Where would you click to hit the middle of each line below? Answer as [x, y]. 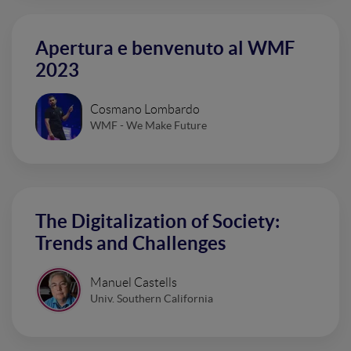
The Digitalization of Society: [157, 221]
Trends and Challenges [130, 243]
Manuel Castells [134, 282]
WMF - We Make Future [148, 125]
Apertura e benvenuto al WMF [165, 48]
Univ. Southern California [152, 298]
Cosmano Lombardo [145, 109]
